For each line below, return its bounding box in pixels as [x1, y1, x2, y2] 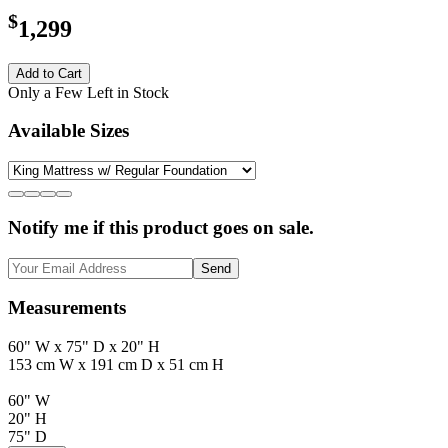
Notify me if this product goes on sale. [8, 216, 314, 238]
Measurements [8, 297, 126, 319]
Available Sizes [8, 120, 129, 142]
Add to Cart [16, 65, 82, 81]
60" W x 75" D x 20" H [8, 337, 160, 355]
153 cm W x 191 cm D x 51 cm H [8, 355, 224, 373]
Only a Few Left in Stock [8, 83, 169, 101]
